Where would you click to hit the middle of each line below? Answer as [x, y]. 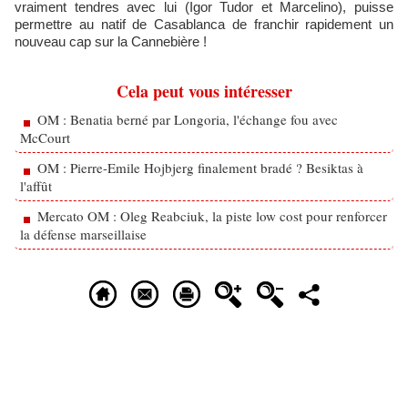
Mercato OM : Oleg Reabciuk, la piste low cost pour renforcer [212, 216]
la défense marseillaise [83, 234]
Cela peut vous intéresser [204, 91]
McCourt [45, 138]
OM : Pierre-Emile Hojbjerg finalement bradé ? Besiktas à [200, 168]
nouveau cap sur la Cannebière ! [111, 41]
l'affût [36, 186]
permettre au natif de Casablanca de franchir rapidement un [204, 24]
